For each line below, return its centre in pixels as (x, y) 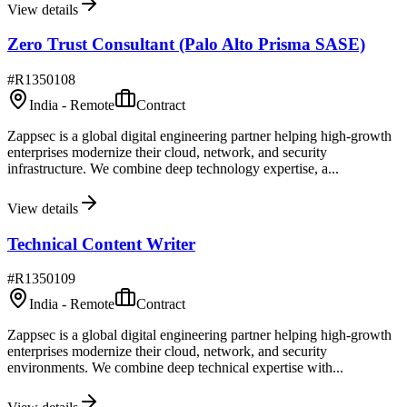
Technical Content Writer (101, 243)
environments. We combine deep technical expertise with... (175, 368)
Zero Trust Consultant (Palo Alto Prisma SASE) (186, 45)
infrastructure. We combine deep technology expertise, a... (173, 169)
